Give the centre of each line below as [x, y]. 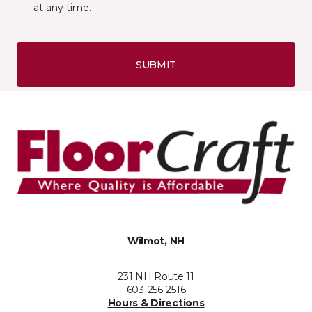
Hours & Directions [156, 303]
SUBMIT [156, 64]
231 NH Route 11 [156, 276]
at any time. [62, 8]
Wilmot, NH [156, 241]
